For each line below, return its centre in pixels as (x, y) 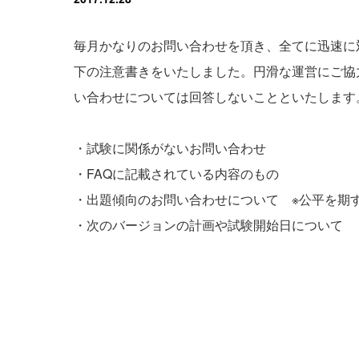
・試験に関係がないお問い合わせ (170, 147)
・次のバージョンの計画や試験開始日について (208, 224)
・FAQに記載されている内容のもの (176, 173)
